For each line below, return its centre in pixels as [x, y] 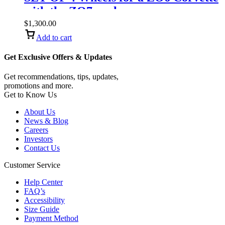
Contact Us [42, 148]
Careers [36, 130]
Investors [38, 139]
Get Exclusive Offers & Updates [58, 57]
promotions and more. [39, 86]
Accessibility [44, 200]
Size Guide [42, 209]
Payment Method [51, 218]
